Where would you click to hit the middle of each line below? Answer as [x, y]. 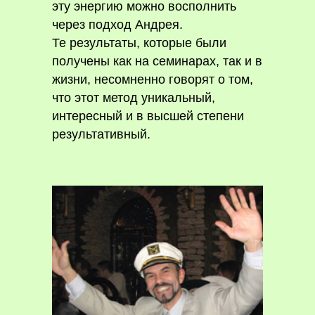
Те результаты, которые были [139, 43]
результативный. [101, 134]
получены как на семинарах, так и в [157, 61]
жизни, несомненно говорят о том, [153, 79]
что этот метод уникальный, [134, 98]
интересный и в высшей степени [148, 116]
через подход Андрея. [117, 25]
